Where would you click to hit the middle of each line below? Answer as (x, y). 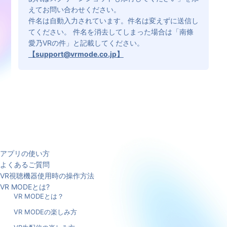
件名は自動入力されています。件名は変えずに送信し (113, 20)
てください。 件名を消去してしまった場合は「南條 (111, 31)
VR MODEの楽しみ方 (45, 212)
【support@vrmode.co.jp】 (76, 54)
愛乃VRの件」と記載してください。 (86, 43)
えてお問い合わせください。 (74, 9)
